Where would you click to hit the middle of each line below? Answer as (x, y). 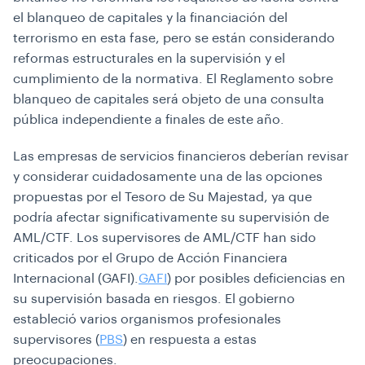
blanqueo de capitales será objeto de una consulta (169, 99)
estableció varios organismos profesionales (147, 319)
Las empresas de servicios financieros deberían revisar (181, 156)
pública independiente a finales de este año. (149, 120)
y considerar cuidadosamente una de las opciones (168, 177)
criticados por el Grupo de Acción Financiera (150, 258)
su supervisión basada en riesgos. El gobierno (154, 299)
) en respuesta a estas (190, 340)
